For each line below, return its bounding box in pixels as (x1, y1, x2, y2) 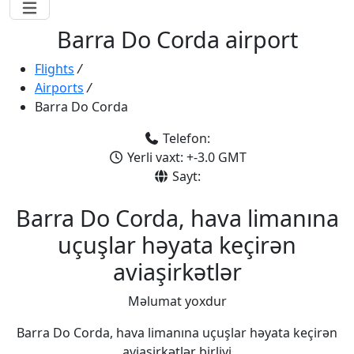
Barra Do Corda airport (56, 24, 298, 55)
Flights (35, 60, 74, 78)
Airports (35, 79, 84, 97)
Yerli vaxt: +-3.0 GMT (123, 149, 247, 167)
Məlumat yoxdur (127, 292, 227, 311)
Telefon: (160, 130, 210, 148)
